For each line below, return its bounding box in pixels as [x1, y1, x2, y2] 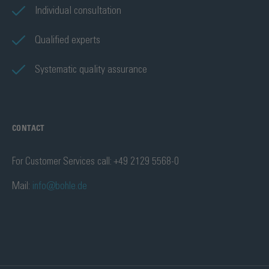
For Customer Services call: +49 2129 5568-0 [12, 156, 179, 166]
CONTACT [12, 125, 45, 133]
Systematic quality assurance [35, 64, 147, 75]
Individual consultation [35, 5, 121, 16]
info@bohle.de [32, 181, 87, 191]
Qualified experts [35, 35, 100, 46]
